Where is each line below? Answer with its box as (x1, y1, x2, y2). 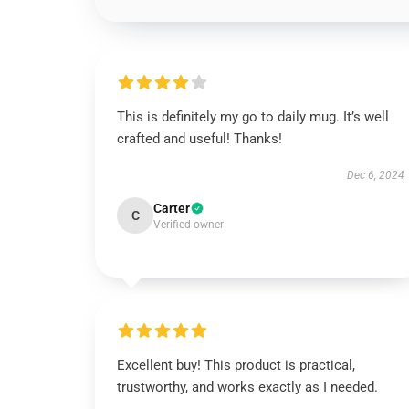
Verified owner (153, 218, 224, 231)
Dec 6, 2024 (346, 169, 404, 182)
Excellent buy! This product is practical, (117, 357, 355, 373)
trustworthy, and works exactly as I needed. (117, 379, 378, 395)
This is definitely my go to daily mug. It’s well (117, 109, 389, 125)
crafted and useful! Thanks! (117, 131, 282, 147)
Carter (153, 201, 190, 215)
